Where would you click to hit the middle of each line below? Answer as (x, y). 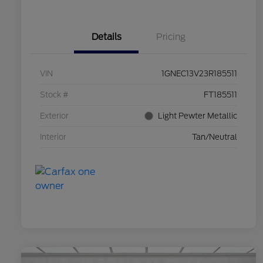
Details (106, 37)
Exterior (54, 116)
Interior (53, 137)
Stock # (54, 95)
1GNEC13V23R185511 (199, 74)
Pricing (171, 37)
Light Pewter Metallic (198, 116)
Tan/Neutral (215, 137)
